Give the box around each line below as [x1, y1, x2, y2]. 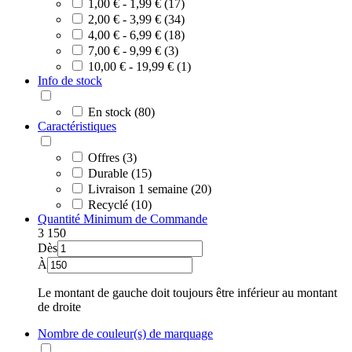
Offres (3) [88, 150, 137, 164]
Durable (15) [88, 166, 152, 180]
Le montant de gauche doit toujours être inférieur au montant [38, 285, 337, 299]
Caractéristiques [38, 119, 116, 133]
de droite [38, 299, 81, 313]
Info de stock [38, 73, 102, 87]
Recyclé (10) [88, 197, 152, 211]
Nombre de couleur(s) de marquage [38, 326, 213, 340]
